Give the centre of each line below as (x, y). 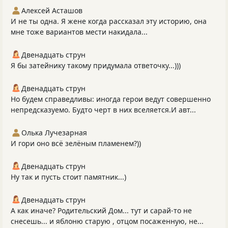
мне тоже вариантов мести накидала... (79, 32)
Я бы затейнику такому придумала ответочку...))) (96, 66)
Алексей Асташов (52, 11)
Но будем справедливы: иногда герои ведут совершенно (111, 99)
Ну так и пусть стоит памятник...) (68, 177)
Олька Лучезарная (54, 133)
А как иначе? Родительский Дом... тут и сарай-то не (101, 211)
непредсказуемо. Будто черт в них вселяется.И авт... (103, 110)
